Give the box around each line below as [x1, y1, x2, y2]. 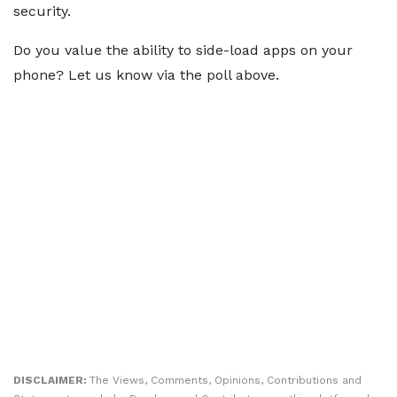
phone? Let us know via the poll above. [13, 66, 279, 83]
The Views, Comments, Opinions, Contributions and [90, 374, 362, 386]
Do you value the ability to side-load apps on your [13, 42, 353, 58]
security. [13, 3, 71, 19]
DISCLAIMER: [13, 374, 90, 386]
